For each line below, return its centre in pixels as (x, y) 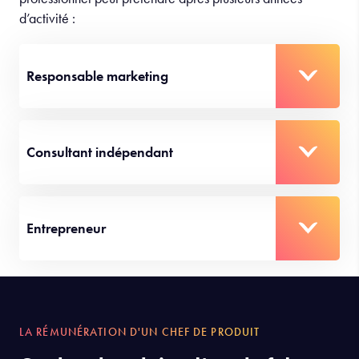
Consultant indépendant (100, 151)
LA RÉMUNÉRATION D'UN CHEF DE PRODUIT (140, 331)
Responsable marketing (97, 75)
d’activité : (49, 18)
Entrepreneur (66, 228)
